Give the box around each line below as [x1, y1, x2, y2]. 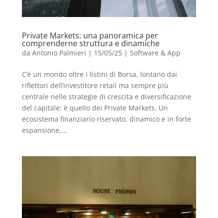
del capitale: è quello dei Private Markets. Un [21, 103, 168, 112]
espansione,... [21, 125, 67, 135]
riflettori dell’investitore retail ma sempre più [21, 80, 168, 90]
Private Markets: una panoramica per [21, 30, 158, 41]
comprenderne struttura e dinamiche [21, 37, 160, 49]
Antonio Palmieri [32, 48, 86, 57]
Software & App [129, 48, 181, 57]
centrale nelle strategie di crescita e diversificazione [21, 91, 191, 101]
